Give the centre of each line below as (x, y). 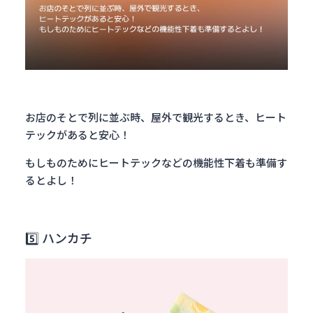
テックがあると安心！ (78, 134)
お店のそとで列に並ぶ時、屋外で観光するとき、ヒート (156, 117)
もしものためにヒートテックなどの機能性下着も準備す (156, 162)
